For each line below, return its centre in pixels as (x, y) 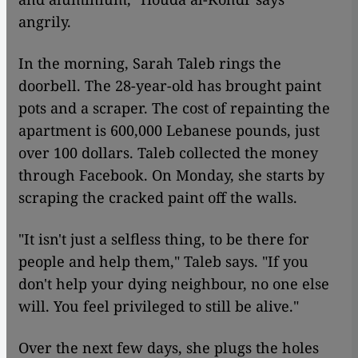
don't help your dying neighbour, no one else (174, 283)
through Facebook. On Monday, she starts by (171, 175)
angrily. (45, 21)
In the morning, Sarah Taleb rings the (150, 63)
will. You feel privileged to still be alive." (159, 306)
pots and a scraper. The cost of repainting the (174, 107)
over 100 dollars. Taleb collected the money (168, 152)
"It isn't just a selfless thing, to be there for (164, 239)
